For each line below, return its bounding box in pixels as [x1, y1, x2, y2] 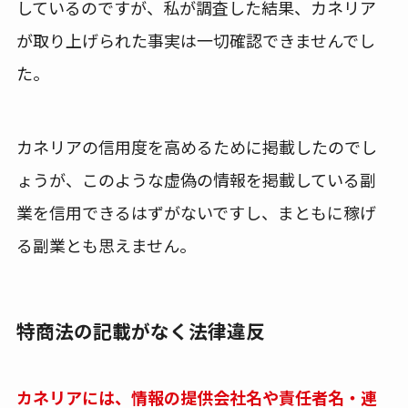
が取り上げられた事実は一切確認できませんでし [15, 27, 375, 52]
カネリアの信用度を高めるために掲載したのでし [15, 134, 377, 158]
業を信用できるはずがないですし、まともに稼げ [15, 199, 376, 224]
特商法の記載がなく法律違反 [15, 316, 265, 344]
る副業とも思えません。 [15, 232, 196, 257]
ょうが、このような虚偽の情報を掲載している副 [15, 167, 376, 191]
